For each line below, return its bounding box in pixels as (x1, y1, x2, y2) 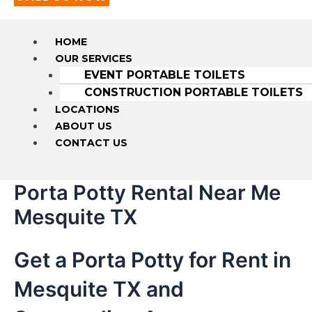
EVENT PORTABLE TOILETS (84, 68, 245, 81)
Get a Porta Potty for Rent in (14, 247, 291, 272)
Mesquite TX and (14, 276, 184, 302)
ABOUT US (54, 119, 112, 132)
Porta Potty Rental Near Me (14, 180, 281, 205)
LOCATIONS (54, 102, 120, 116)
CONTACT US (54, 136, 127, 149)
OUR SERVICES (54, 52, 132, 65)
